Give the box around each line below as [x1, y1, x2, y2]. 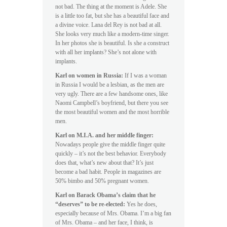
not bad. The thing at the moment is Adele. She [55, 3, 167, 10]
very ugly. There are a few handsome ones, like [55, 90, 168, 97]
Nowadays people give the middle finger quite [55, 141, 165, 147]
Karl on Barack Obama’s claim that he [55, 192, 156, 198]
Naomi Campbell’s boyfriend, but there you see [55, 99, 168, 106]
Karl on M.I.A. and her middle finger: [55, 132, 154, 138]
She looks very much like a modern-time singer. [55, 30, 169, 37]
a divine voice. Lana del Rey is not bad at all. [55, 21, 162, 28]
